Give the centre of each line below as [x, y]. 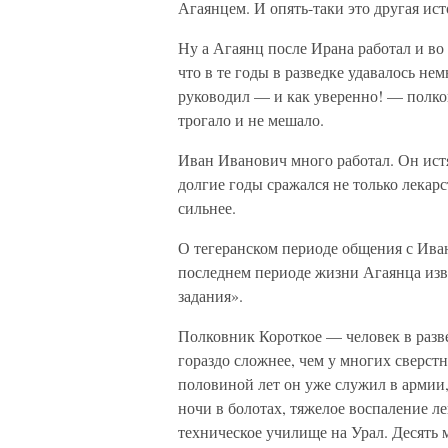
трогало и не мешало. [251, 119]
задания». [210, 295]
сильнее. [207, 207]
